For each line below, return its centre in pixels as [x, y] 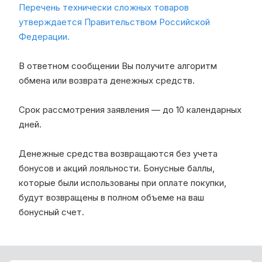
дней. [30, 124]
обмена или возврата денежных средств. [107, 80]
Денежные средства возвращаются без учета [118, 153]
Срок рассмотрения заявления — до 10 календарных [130, 109]
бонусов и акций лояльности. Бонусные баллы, [117, 168]
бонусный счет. [51, 212]
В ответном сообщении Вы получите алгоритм [118, 65]
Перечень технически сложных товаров [104, 7]
